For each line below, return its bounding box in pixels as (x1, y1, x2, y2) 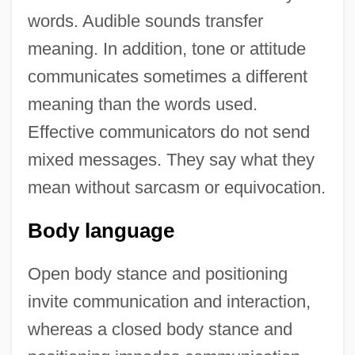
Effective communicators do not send (27, 122, 310, 143)
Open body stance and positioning (27, 264, 288, 284)
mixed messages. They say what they (27, 150, 315, 170)
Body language (27, 219, 174, 242)
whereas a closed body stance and (27, 319, 292, 340)
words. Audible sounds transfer (27, 11, 263, 32)
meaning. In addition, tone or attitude (27, 39, 306, 59)
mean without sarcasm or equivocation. (27, 177, 326, 198)
